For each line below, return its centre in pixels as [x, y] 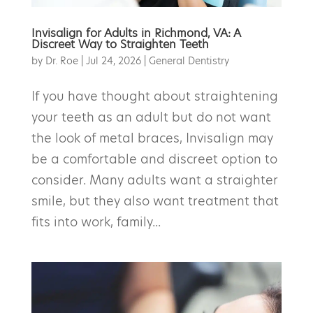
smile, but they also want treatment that [155, 201]
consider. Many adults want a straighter [154, 180]
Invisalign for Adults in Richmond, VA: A [136, 33]
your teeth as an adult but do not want [151, 117]
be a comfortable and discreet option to [154, 159]
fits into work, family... [96, 221]
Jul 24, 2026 [113, 60]
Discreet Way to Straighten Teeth [120, 44]
